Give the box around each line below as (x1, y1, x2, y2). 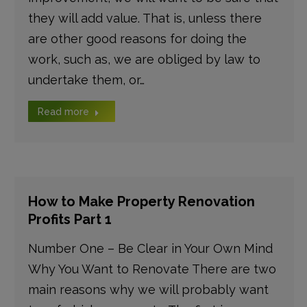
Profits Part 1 (27, 211, 112, 228)
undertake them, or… (27, 73, 145, 87)
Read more (37, 106, 89, 117)
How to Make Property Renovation (27, 193, 255, 210)
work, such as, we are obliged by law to (27, 52, 260, 66)
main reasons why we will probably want (27, 282, 269, 297)
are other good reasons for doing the (27, 32, 247, 46)
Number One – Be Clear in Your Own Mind (27, 241, 273, 256)
